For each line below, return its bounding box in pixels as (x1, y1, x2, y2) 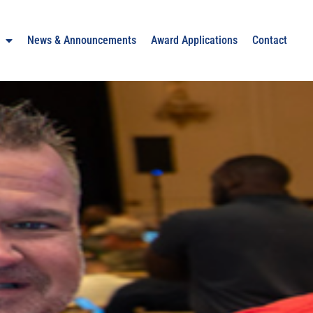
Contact (252, 34, 288, 47)
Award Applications (151, 34, 238, 47)
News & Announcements (27, 34, 137, 47)
